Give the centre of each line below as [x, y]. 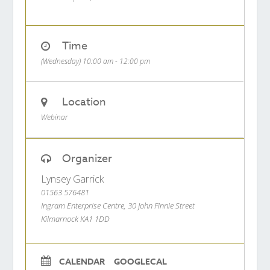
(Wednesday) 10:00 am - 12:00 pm [96, 61]
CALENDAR [82, 262]
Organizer [87, 159]
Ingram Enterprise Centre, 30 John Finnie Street [118, 206]
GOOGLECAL [141, 262]
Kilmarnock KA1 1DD [76, 219]
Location [84, 102]
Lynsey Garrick [73, 179]
